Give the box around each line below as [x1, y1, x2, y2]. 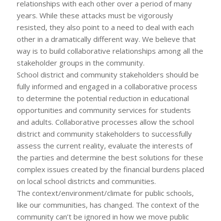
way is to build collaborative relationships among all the [16, 45, 203, 56]
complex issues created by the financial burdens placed [16, 164, 204, 174]
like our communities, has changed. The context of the [16, 199, 199, 210]
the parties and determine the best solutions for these [16, 152, 203, 162]
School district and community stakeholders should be [16, 69, 199, 79]
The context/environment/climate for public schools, [16, 187, 194, 198]
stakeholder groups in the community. [16, 57, 145, 68]
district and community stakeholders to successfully [16, 128, 192, 139]
